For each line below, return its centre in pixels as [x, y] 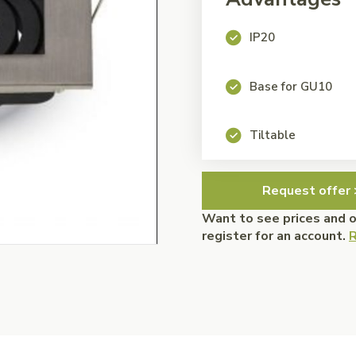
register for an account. [275, 236]
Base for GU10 [291, 86]
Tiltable [273, 135]
